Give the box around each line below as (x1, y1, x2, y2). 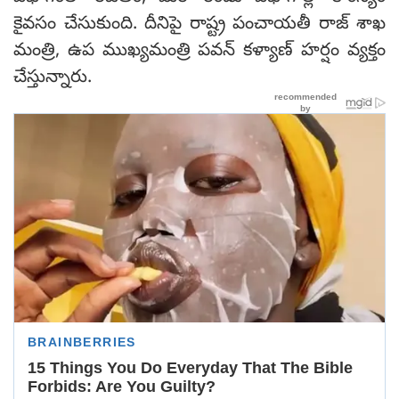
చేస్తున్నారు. (13, 66, 92, 91)
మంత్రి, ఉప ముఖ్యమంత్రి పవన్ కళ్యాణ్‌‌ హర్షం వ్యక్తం (13, 39, 386, 64)
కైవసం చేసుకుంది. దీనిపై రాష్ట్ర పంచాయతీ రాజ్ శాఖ (13, 12, 386, 37)
